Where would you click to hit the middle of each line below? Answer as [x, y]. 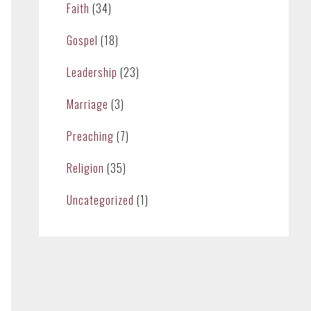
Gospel [82, 40]
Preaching [90, 136]
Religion [85, 168]
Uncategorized [100, 200]
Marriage [87, 104]
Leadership [92, 72]
